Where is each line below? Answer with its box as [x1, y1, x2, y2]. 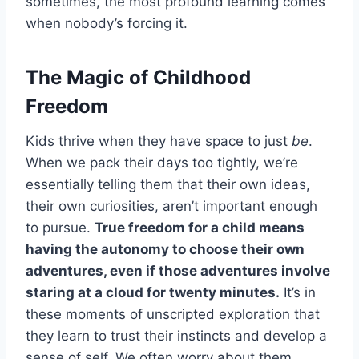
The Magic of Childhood [26, 66, 251, 90]
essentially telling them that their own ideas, [26, 176, 310, 193]
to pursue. [26, 220, 95, 236]
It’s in [280, 284, 316, 301]
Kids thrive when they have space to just [26, 133, 292, 150]
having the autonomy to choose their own [26, 241, 305, 258]
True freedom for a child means [95, 220, 305, 236]
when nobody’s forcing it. [26, 15, 188, 32]
